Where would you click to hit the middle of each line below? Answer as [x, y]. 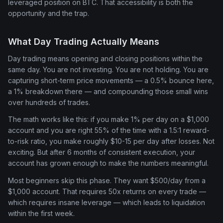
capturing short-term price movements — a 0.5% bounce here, [111, 80]
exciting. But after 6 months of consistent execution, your [102, 152]
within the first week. [41, 213]
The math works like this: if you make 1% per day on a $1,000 [109, 119]
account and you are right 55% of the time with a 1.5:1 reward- [109, 130]
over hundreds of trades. [49, 102]
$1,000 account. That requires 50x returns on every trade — [107, 191]
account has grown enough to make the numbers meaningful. [108, 163]
